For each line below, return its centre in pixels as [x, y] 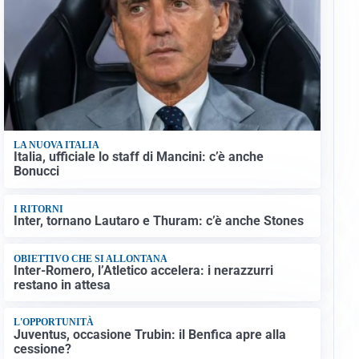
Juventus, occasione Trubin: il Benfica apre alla [149, 334]
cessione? [42, 349]
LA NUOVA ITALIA [56, 145]
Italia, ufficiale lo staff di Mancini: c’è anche [138, 157]
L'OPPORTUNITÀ [53, 323]
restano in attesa [62, 284]
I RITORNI [38, 209]
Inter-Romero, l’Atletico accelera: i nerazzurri [143, 270]
